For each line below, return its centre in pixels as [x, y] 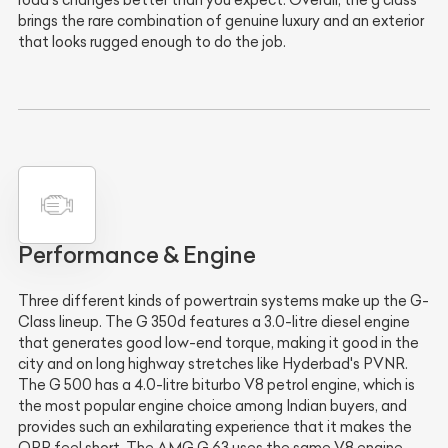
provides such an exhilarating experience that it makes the [215, 427]
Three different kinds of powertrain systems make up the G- [223, 301]
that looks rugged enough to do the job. [152, 41]
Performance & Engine [137, 255]
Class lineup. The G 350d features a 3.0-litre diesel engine [214, 322]
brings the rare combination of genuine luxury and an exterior [221, 20]
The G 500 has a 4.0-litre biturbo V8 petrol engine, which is [216, 385]
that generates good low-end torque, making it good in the [218, 343]
